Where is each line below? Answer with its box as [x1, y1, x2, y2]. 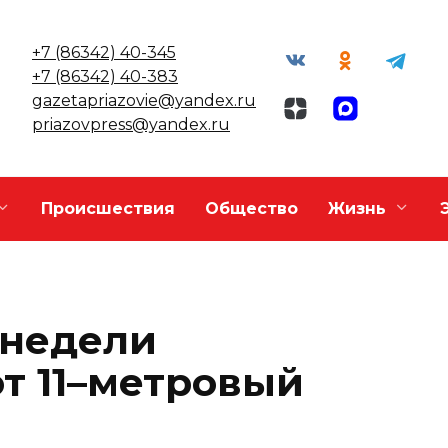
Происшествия [41, 199, 175, 219]
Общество [205, 199, 298, 219]
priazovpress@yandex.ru [32, 114, 230, 134]
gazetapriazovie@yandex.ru [32, 90, 256, 110]
